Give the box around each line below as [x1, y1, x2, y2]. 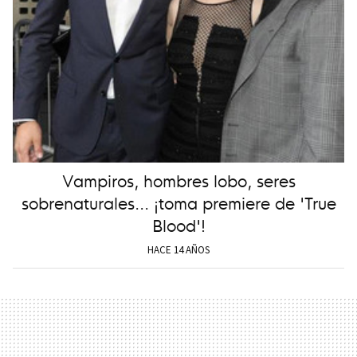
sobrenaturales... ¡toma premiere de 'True [21, 190, 336, 215]
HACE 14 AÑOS [147, 243, 210, 257]
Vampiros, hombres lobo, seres [61, 167, 296, 193]
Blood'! [151, 212, 206, 237]
